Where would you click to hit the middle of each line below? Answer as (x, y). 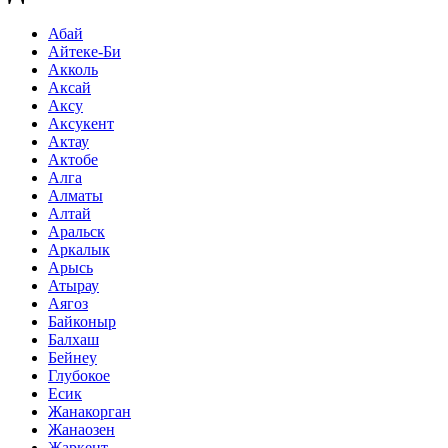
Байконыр (82, 322)
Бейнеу (72, 358)
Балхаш (73, 340)
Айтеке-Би (84, 52)
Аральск (76, 232)
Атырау (73, 286)
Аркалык (79, 250)
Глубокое (79, 376)
